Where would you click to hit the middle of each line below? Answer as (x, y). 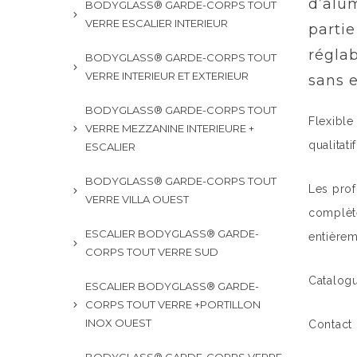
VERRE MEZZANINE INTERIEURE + (170, 128)
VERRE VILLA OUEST (137, 199)
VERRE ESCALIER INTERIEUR (157, 23)
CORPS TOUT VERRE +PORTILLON (173, 304)
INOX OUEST (118, 323)
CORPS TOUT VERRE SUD (152, 252)
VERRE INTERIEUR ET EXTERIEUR (167, 76)
